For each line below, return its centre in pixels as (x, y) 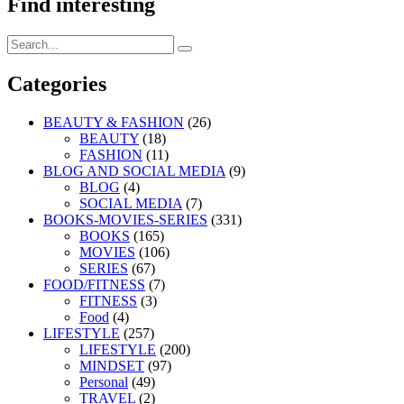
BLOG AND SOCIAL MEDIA (134, 171)
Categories (57, 84)
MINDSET (112, 366)
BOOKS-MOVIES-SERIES (125, 220)
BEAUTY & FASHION (114, 123)
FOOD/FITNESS (94, 285)
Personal (104, 382)
